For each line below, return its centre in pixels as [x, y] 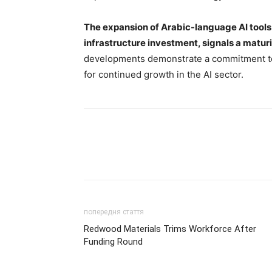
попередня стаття [114, 212]
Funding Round [113, 241]
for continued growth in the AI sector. [164, 74]
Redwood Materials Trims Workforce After [170, 229]
